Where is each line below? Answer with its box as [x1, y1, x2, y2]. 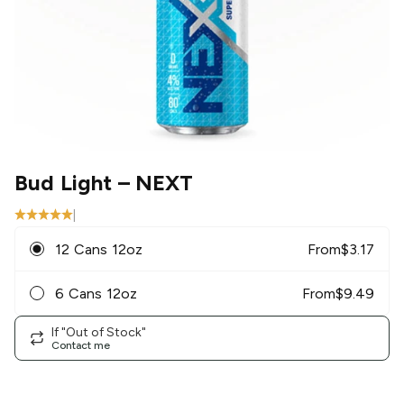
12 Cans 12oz [55, 240, 142, 258]
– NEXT [111, 170, 194, 197]
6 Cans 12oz [55, 284, 137, 302]
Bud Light [14, 170, 112, 197]
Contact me [51, 338, 110, 352]
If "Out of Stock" [51, 324, 146, 340]
